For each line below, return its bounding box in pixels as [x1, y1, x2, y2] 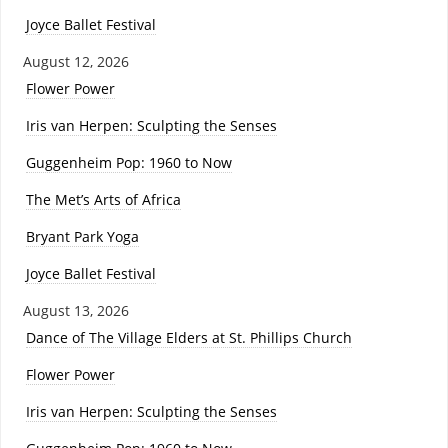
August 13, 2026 [22, 301, 129, 321]
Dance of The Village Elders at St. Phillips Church [25, 328, 352, 348]
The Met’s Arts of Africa [25, 190, 181, 210]
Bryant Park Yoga [25, 227, 139, 247]
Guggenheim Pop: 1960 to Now [25, 153, 232, 173]
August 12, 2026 [22, 52, 129, 72]
